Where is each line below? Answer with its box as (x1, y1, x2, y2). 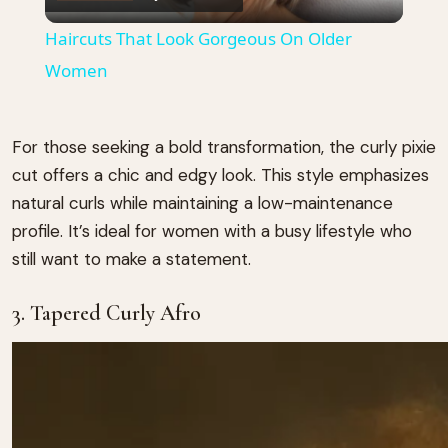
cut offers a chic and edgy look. (12, 163, 256, 186)
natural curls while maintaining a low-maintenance (12, 191, 393, 214)
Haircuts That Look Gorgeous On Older (44, 26, 352, 50)
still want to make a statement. (12, 247, 251, 270)
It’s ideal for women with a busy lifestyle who (68, 219, 412, 242)
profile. (12, 219, 63, 242)
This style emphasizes (261, 163, 429, 186)
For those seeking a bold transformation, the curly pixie (12, 135, 436, 158)
